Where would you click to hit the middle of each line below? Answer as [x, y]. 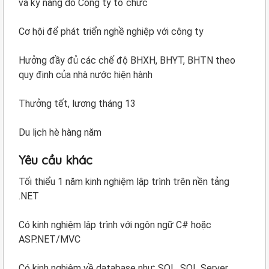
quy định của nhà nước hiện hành [86, 75]
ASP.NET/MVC [50, 239]
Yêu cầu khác [56, 160]
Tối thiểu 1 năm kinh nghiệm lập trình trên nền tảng [124, 182]
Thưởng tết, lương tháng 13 [77, 104]
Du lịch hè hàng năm [60, 132]
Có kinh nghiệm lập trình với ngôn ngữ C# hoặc [115, 225]
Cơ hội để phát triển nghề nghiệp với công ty [111, 32]
